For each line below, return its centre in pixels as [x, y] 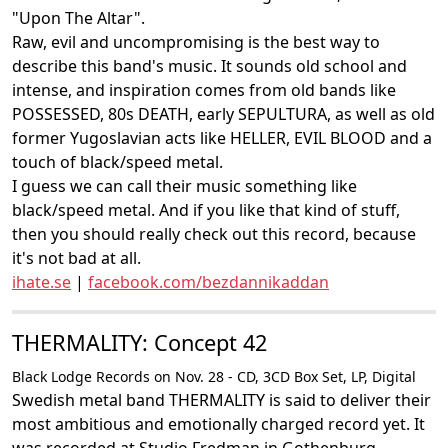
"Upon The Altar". [78, 18]
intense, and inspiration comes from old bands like [204, 90]
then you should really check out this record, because [214, 234]
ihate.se [41, 282]
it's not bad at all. [76, 258]
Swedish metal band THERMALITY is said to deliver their [221, 400]
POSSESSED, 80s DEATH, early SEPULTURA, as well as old [223, 114]
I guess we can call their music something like [184, 186]
